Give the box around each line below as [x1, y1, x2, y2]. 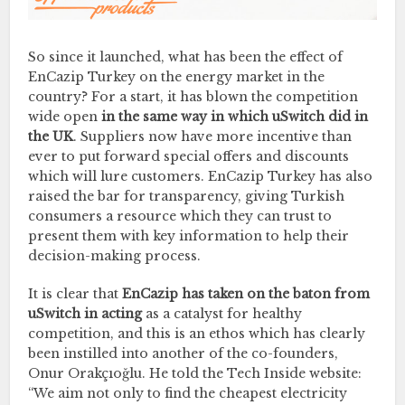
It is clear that [28, 285, 119, 302]
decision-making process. [28, 247, 202, 264]
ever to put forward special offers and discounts [28, 147, 350, 165]
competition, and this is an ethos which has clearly [28, 325, 366, 342]
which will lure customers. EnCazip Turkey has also [28, 167, 373, 184]
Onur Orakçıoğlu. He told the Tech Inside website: [28, 364, 363, 381]
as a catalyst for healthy [142, 305, 303, 322]
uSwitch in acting [28, 305, 143, 322]
